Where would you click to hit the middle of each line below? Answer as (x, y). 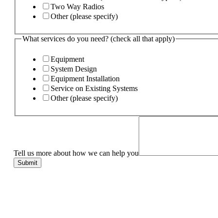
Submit (27, 163)
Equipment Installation (85, 78)
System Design (74, 69)
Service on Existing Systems (94, 88)
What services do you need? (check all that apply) (99, 39)
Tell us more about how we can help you (76, 153)
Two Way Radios (77, 7)
